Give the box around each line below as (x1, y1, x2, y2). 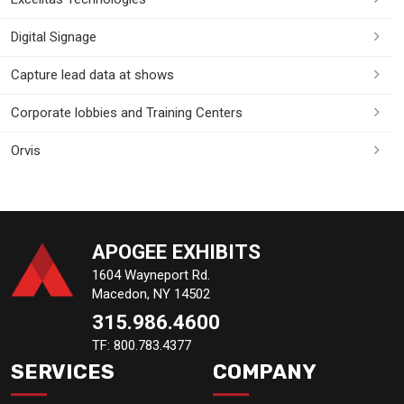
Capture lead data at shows (11, 66, 174, 83)
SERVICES (11, 359, 115, 384)
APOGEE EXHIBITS (92, 239, 261, 263)
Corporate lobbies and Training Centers (11, 104, 243, 121)
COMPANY (213, 359, 317, 384)
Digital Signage (11, 28, 96, 45)
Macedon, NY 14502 (92, 285, 210, 302)
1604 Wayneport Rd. (92, 266, 210, 283)
